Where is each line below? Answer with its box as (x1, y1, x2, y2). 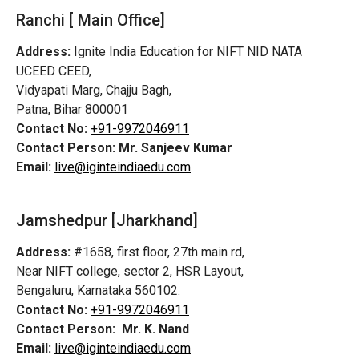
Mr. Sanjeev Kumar (119, 139, 232, 155)
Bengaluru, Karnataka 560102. (16, 283, 180, 299)
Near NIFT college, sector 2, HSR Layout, (16, 264, 244, 280)
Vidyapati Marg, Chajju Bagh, (16, 82, 171, 98)
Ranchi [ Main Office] (16, 10, 165, 30)
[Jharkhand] (107, 211, 198, 231)
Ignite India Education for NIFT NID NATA (71, 43, 302, 59)
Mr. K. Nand (122, 321, 189, 337)
